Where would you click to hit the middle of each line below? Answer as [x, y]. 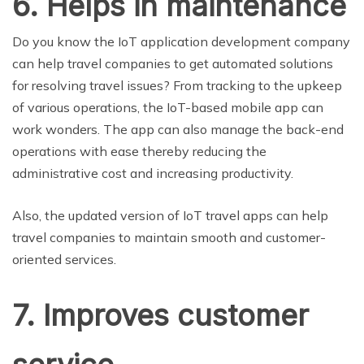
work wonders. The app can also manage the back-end [178, 130]
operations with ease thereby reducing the [139, 152]
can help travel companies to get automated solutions [173, 64]
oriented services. [64, 260]
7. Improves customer [160, 316]
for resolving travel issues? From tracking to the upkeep [177, 86]
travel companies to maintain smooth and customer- [169, 238]
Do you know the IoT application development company [181, 42]
